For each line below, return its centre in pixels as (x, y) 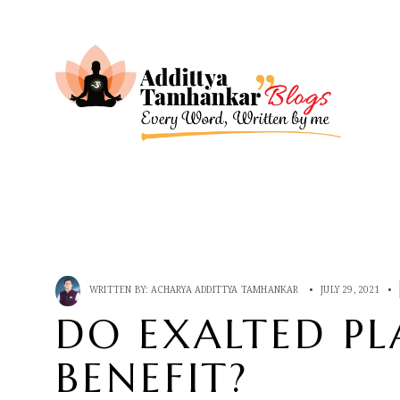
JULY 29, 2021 (350, 289)
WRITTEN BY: (121, 289)
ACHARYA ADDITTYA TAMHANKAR (225, 289)
